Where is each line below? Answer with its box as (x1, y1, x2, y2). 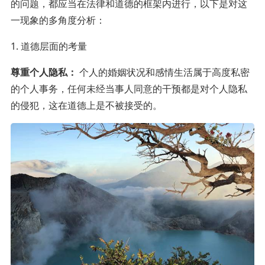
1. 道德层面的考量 (10, 39, 87, 53)
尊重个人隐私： (10, 65, 77, 79)
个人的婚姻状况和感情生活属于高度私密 (76, 65, 250, 79)
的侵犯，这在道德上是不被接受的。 (10, 98, 162, 112)
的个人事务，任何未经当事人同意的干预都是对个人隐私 (10, 82, 247, 95)
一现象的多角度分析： (10, 13, 105, 27)
